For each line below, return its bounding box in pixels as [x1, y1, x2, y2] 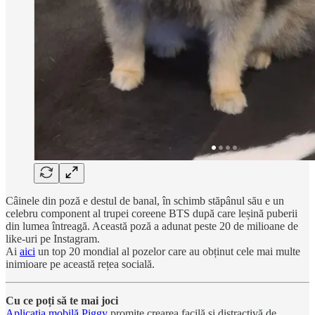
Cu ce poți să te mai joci [6, 294, 118, 307]
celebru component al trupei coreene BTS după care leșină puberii [6, 207, 297, 219]
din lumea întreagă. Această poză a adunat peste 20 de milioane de [6, 219, 298, 232]
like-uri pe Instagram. [6, 232, 100, 245]
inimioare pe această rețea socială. [6, 257, 155, 270]
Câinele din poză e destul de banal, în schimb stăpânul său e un [6, 194, 284, 207]
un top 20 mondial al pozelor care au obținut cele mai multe [35, 245, 300, 257]
